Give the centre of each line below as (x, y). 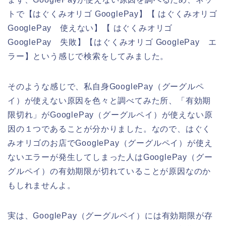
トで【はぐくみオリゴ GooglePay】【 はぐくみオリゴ (112, 14)
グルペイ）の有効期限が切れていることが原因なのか (109, 171)
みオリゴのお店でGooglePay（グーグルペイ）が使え (110, 143)
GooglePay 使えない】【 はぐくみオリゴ (90, 28)
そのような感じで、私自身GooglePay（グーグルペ (106, 86)
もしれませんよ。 (42, 185)
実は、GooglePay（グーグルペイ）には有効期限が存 (110, 215)
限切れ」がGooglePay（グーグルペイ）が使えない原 (110, 115)
